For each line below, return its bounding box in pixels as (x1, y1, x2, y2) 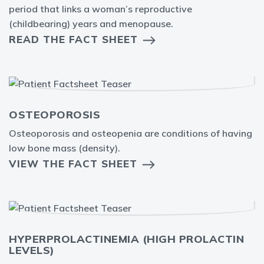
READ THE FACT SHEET (9, 33, 138, 46)
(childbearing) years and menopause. (9, 18, 173, 30)
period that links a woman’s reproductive (9, 3, 192, 15)
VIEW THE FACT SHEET (9, 157, 137, 170)
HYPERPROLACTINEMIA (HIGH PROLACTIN (9, 232, 244, 246)
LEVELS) (9, 243, 55, 258)
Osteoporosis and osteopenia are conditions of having (9, 127, 252, 140)
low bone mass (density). (9, 142, 120, 154)
